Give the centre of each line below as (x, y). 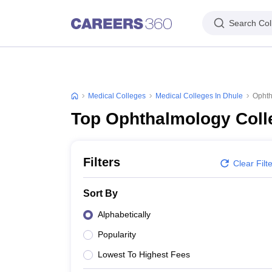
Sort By (100, 193)
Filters (102, 162)
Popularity (117, 234)
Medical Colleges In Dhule (199, 96)
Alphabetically (124, 214)
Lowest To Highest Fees (144, 254)
